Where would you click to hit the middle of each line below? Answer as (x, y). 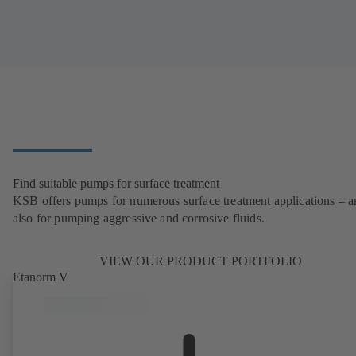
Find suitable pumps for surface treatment (116, 184)
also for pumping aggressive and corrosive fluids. (139, 219)
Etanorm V (41, 277)
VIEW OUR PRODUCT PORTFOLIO (200, 261)
